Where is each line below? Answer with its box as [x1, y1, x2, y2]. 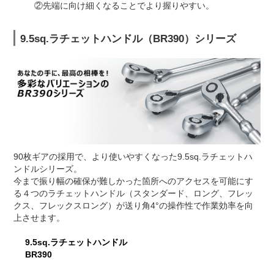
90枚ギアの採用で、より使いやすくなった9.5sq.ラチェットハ [13, 151, 253, 161]
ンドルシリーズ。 [13, 163, 82, 174]
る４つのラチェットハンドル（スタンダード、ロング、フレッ [13, 188, 253, 198]
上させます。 [13, 212, 65, 223]
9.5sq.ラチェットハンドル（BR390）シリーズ [20, 32, 236, 45]
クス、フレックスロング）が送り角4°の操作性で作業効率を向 [13, 200, 253, 210]
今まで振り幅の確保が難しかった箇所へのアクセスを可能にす [13, 176, 253, 186]
